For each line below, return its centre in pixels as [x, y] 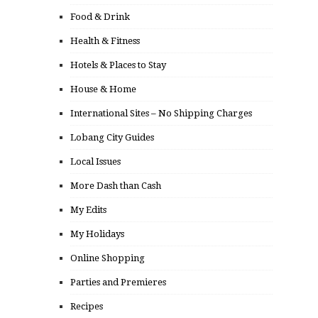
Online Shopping [108, 258]
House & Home [103, 89]
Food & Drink [100, 17]
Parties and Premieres [118, 283]
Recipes [87, 307]
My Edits [88, 210]
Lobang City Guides [112, 138]
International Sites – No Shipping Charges [161, 114]
